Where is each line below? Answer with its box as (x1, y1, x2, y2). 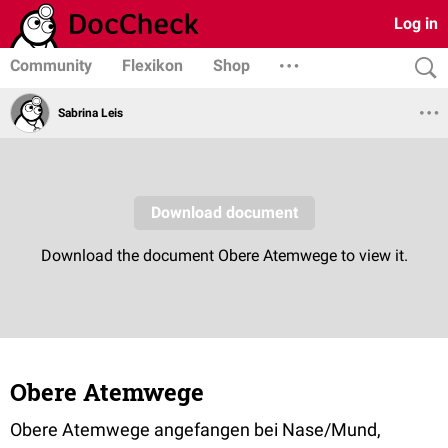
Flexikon (122, 56, 183, 75)
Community (10, 56, 92, 75)
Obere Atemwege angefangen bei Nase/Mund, (10, 419, 381, 440)
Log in (394, 14, 438, 33)
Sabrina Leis (58, 106, 123, 120)
